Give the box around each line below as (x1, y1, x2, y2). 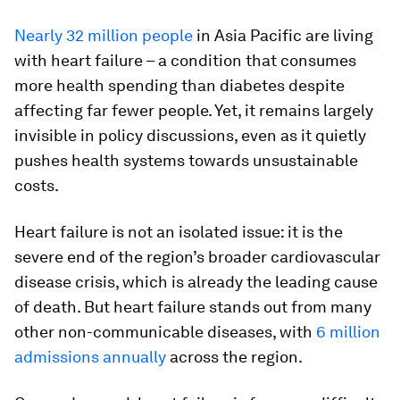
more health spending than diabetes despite (14, 76, 345, 95)
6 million (316, 322, 380, 341)
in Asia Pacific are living (193, 26, 373, 45)
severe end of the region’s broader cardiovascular (14, 247, 380, 266)
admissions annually (14, 347, 170, 366)
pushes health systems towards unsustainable (14, 151, 358, 170)
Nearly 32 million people (14, 26, 193, 45)
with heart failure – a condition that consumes (14, 51, 356, 70)
